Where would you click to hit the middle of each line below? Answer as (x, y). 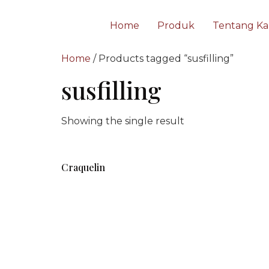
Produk (176, 26)
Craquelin (83, 167)
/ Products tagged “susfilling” (162, 59)
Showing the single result (123, 121)
